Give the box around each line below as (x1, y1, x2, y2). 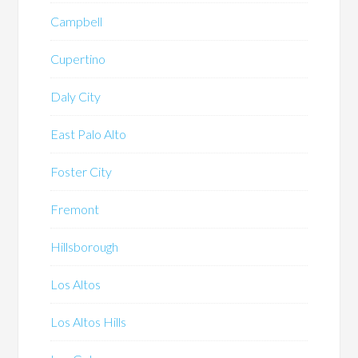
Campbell (50, 13, 103, 29)
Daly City (50, 88, 101, 104)
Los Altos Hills (50, 313, 127, 329)
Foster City (50, 163, 113, 179)
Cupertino (50, 50, 106, 66)
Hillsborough (50, 238, 119, 254)
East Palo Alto (50, 125, 127, 141)
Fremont (50, 201, 100, 217)
